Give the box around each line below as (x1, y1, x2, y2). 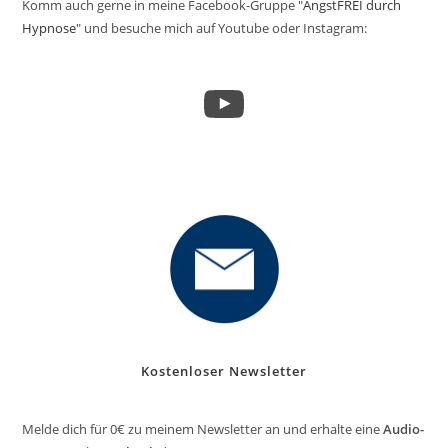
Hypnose (22, 19, 77, 38)
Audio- (383, 420, 425, 439)
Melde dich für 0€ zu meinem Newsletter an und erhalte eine (22, 420, 384, 439)
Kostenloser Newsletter (141, 362, 307, 381)
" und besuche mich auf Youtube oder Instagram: (76, 19, 368, 38)
